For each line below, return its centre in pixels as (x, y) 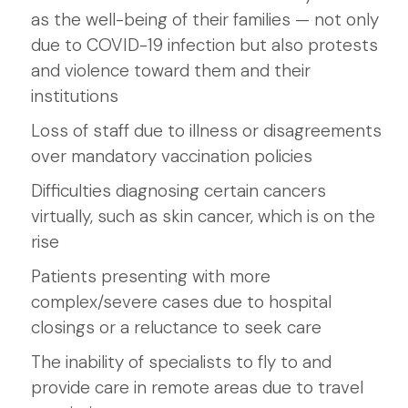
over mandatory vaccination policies (172, 156)
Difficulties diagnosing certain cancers (178, 191)
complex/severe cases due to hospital (181, 302)
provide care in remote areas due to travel (197, 388)
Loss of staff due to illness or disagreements (206, 131)
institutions (75, 96)
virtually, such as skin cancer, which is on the (203, 216)
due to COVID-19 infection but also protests (204, 45)
